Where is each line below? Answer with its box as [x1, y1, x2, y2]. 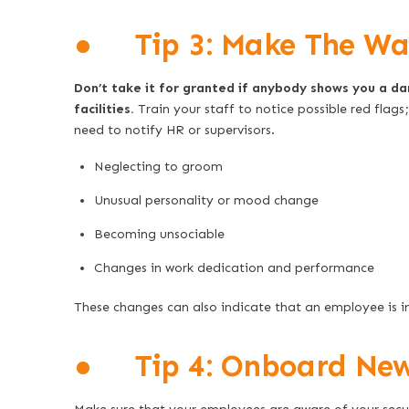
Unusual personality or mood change [94, 193, 320, 209]
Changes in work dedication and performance [94, 260, 375, 277]
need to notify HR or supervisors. [73, 122, 275, 139]
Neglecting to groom [94, 159, 224, 175]
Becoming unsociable [94, 226, 225, 243]
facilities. [73, 101, 134, 118]
